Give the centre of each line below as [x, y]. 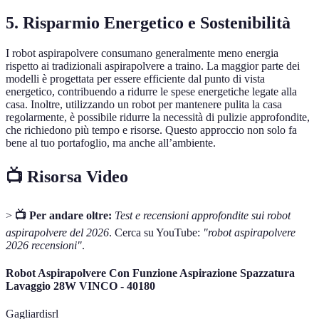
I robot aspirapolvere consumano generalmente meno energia [142, 53]
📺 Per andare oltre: [63, 215]
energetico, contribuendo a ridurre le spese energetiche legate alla [151, 92]
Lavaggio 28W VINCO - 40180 [80, 286]
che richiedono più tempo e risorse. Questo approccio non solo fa [151, 130]
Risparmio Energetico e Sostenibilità [157, 23]
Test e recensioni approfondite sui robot [203, 215]
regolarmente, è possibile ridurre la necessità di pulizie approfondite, [158, 117]
